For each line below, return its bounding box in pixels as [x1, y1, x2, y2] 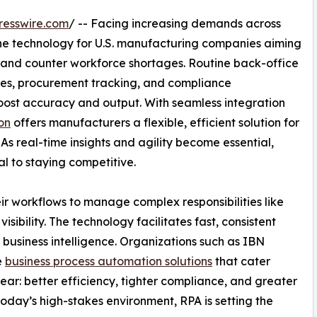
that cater [212, 253, 270, 268]
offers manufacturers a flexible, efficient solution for [11, 115, 299, 129]
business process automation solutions [5, 253, 212, 268]
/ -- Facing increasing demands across [69, 16, 281, 30]
